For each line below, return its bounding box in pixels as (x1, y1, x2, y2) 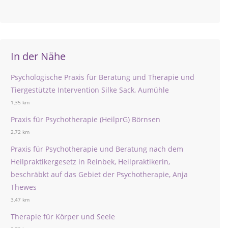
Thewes (11, 182, 37, 192)
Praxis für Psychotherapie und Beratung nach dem (11, 144, 183, 154)
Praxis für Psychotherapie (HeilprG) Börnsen (11, 115, 160, 124)
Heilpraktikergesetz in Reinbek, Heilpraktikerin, (11, 157, 170, 166)
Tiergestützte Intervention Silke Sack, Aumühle (11, 85, 169, 95)
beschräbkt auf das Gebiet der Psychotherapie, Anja (11, 169, 188, 179)
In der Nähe (11, 49, 66, 63)
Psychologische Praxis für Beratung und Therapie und (11, 72, 194, 82)
